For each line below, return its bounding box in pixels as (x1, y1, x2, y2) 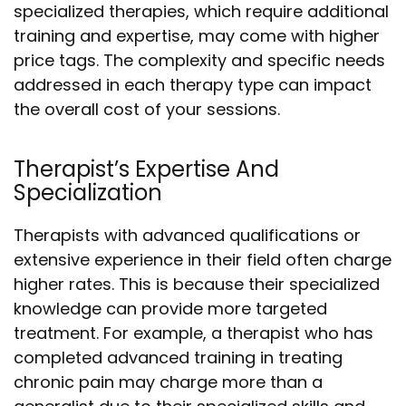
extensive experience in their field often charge (14, 248, 391, 271)
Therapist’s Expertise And (14, 154, 279, 184)
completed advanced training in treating (14, 346, 343, 369)
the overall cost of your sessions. (14, 98, 280, 121)
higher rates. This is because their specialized (14, 273, 380, 295)
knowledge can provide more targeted (14, 297, 327, 320)
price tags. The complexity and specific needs (14, 49, 385, 72)
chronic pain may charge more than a (14, 371, 323, 393)
